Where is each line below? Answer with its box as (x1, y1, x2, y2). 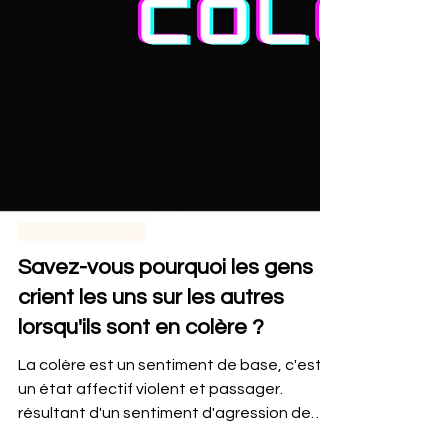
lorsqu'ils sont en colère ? (18, 343, 264, 366)
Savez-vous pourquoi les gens (18, 283, 313, 306)
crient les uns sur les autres (18, 313, 284, 336)
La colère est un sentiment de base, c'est (18, 384, 322, 400)
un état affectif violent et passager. (18, 408, 283, 424)
